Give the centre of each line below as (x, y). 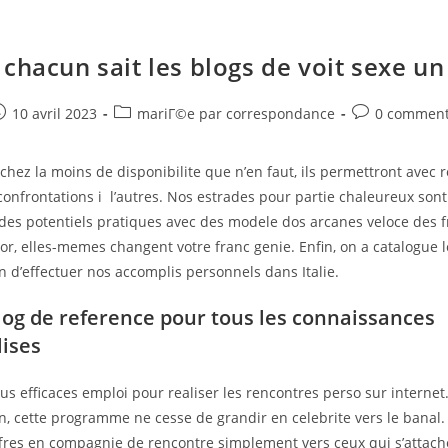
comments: (388, 133)
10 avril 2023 (55, 113)
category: (144, 133)
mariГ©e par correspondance (236, 113)
